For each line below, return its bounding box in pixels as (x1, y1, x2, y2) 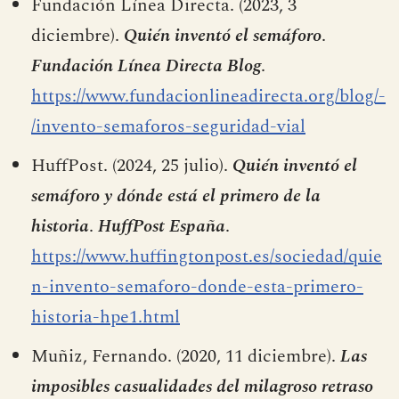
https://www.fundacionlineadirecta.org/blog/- (31, 82, 386, 110)
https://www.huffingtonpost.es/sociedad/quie (31, 242, 382, 270)
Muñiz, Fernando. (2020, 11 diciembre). (31, 342, 340, 370)
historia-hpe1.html (31, 303, 180, 330)
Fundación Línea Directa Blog (31, 52, 261, 79)
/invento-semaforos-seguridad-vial (31, 112, 305, 140)
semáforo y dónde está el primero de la (31, 182, 321, 209)
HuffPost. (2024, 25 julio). (31, 151, 232, 179)
